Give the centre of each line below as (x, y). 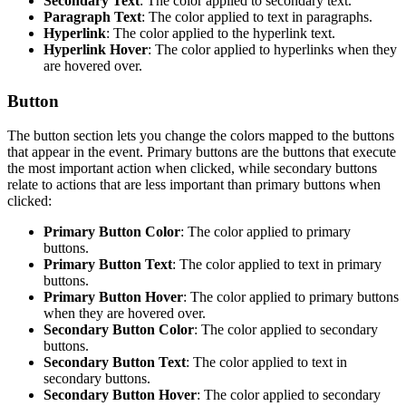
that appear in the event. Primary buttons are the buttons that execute (202, 152)
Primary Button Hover (113, 297)
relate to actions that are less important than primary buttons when (194, 185)
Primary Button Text (108, 265)
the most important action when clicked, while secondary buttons (192, 169)
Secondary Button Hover (120, 395)
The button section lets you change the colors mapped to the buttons (201, 136)
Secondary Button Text (115, 362)
